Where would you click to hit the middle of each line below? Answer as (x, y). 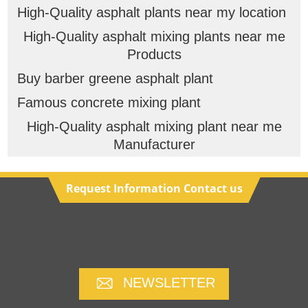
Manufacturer (154, 145)
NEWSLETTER (169, 283)
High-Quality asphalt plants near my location (151, 13)
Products (154, 55)
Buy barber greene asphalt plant (115, 79)
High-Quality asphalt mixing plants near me (154, 37)
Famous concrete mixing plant (109, 103)
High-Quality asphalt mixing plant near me (154, 127)
